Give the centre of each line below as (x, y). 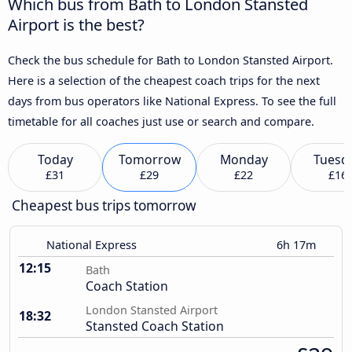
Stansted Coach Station (155, 326)
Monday (244, 160)
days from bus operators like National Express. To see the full (172, 101)
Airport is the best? (76, 24)
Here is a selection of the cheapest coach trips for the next (164, 80)
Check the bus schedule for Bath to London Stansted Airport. (170, 60)
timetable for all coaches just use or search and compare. (161, 121)
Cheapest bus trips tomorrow (104, 206)
